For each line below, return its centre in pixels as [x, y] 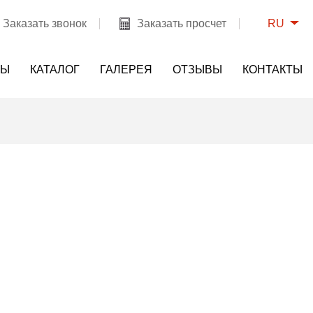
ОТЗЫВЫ [197, 70]
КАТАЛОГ [55, 70]
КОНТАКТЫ [272, 70]
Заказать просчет [182, 24]
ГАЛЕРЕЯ [126, 70]
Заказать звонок [45, 24]
